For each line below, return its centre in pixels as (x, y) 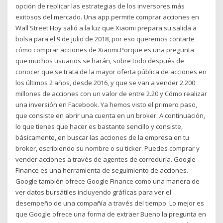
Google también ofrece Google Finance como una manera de (108, 181)
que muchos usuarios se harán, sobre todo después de (100, 60)
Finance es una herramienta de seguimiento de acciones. (102, 170)
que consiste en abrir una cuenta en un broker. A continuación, (111, 115)
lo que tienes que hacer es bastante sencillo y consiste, (99, 126)
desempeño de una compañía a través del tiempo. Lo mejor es (110, 203)
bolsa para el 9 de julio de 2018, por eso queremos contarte (105, 39)
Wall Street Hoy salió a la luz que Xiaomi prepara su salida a (106, 28)
